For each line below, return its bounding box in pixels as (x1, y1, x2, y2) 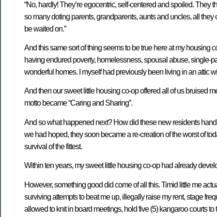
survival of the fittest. (24, 142, 82, 151)
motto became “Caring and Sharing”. (24, 99, 132, 108)
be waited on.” (24, 24, 66, 33)
